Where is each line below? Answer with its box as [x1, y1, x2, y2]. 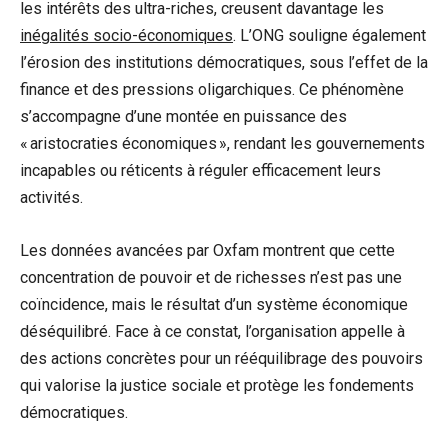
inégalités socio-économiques [20, 26, 233, 46]
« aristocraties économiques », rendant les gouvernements [20, 134, 425, 154]
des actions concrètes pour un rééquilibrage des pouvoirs [20, 349, 423, 369]
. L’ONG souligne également [233, 26, 426, 46]
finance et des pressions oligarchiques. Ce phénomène [20, 80, 404, 100]
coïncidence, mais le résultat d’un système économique [20, 295, 408, 315]
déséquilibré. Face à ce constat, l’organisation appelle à [20, 322, 405, 342]
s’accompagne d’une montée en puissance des [20, 107, 347, 127]
